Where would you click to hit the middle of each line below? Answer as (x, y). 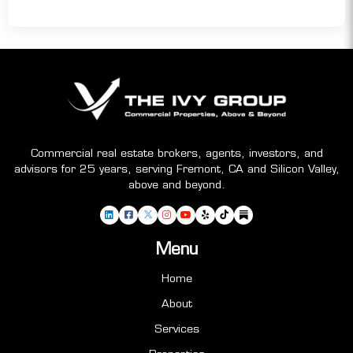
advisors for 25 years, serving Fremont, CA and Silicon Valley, (176, 168)
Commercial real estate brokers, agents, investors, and (176, 152)
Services (176, 328)
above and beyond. (176, 184)
